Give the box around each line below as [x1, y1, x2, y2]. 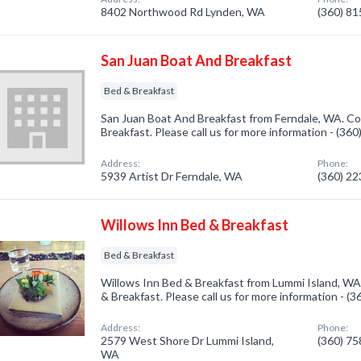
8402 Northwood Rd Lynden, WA [101, 5, 266, 19]
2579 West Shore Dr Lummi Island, [101, 334, 275, 347]
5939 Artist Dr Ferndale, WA [101, 169, 243, 183]
